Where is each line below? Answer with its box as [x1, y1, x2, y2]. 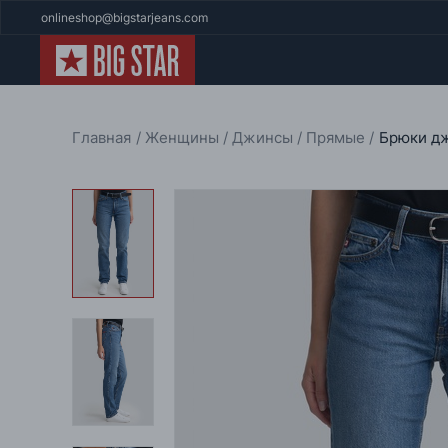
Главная [72, 128, 136, 147]
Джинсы [232, 128, 297, 147]
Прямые [306, 128, 370, 147]
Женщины [144, 128, 224, 147]
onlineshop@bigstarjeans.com [41, 10, 208, 25]
